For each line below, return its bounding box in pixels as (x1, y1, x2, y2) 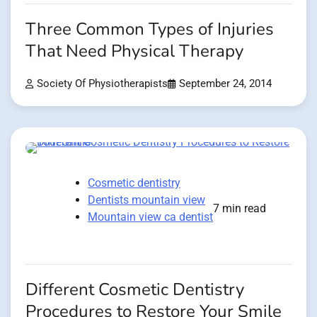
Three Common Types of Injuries (25, 17, 274, 41)
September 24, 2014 (179, 77, 272, 90)
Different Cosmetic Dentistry (25, 277, 244, 301)
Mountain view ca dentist (88, 209, 213, 224)
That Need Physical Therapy (25, 39, 243, 63)
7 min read (213, 201, 266, 215)
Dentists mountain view (88, 192, 205, 207)
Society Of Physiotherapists (37, 77, 168, 90)
